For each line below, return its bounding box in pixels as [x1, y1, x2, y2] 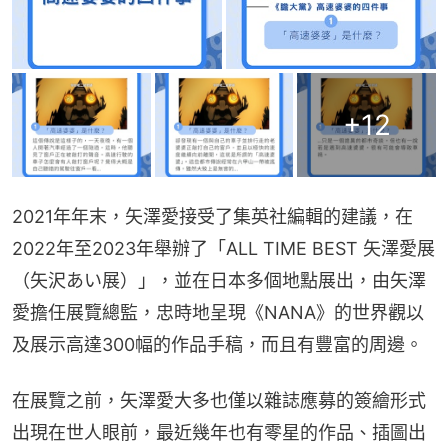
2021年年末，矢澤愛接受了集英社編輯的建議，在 [12, 206, 413, 228]
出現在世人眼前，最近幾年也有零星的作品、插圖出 [12, 422, 426, 444]
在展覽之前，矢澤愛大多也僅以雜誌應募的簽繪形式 [12, 390, 426, 412]
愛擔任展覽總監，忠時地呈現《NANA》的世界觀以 [12, 302, 424, 324]
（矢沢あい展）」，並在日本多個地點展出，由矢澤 [12, 270, 426, 292]
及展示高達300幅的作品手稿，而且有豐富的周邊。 [12, 334, 423, 356]
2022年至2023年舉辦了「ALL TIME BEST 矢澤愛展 [12, 238, 435, 260]
